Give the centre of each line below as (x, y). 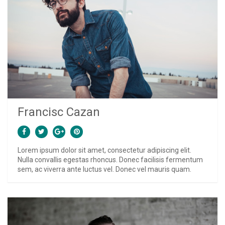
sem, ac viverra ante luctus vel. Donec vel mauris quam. (104, 169)
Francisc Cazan (59, 112)
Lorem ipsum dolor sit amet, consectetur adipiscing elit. (104, 150)
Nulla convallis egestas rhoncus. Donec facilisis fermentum (110, 159)
